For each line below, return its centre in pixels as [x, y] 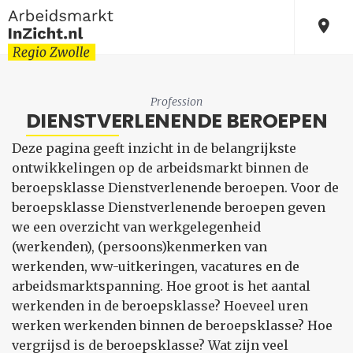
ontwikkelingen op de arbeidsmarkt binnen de [160, 168]
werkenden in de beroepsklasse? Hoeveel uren [160, 306]
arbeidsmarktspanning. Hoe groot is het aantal [161, 286]
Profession [176, 102]
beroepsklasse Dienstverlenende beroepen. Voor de [175, 188]
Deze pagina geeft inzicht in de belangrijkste [154, 148]
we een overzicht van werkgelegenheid [136, 227]
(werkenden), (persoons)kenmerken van [139, 247]
